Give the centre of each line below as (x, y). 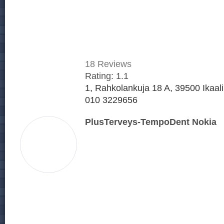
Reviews (113, 63)
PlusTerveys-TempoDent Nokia (151, 121)
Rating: (100, 75)
